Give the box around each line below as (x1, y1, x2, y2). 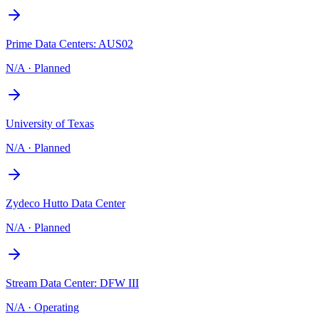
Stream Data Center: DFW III (6, 276, 139, 289)
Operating (34, 300, 79, 313)
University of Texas (6, 117, 94, 130)
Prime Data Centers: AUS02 (6, 37, 133, 50)
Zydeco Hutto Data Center (6, 197, 125, 209)
